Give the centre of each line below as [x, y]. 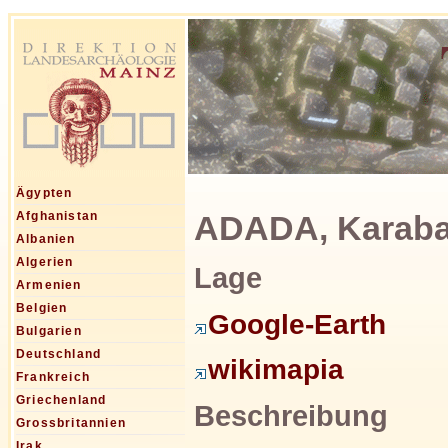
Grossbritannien [71, 423]
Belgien [42, 308]
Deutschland [59, 354]
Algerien [45, 262]
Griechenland [61, 400]
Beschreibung [291, 416]
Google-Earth [297, 324]
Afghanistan [57, 216]
